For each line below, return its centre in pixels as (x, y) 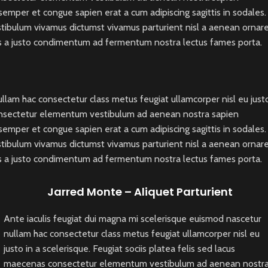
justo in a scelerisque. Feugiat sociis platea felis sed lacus (120, 249)
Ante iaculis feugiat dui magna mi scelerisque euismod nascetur (133, 219)
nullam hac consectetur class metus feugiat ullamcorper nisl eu (132, 234)
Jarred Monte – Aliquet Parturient (140, 192)
